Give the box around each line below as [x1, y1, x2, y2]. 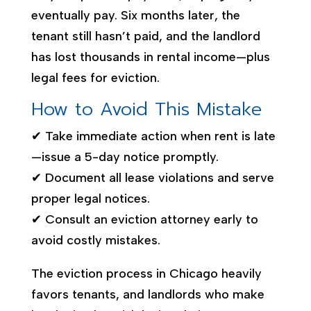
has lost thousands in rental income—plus [31, 49, 270, 65]
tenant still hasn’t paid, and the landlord [31, 28, 260, 44]
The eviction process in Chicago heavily [31, 265, 262, 281]
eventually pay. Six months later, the [31, 7, 240, 23]
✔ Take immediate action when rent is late [31, 128, 276, 144]
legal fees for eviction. [31, 69, 160, 85]
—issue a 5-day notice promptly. [31, 149, 219, 165]
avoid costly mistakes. [31, 232, 160, 248]
